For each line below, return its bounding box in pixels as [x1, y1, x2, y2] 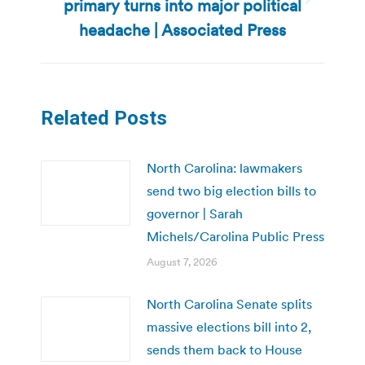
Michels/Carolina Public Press [147, 227, 324, 244]
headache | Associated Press [79, 19, 286, 41]
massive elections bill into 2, [147, 318, 311, 335]
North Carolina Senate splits [147, 295, 312, 312]
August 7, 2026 [147, 254, 218, 269]
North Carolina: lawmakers [147, 159, 302, 176]
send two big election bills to [147, 182, 316, 199]
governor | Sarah [147, 204, 243, 222]
